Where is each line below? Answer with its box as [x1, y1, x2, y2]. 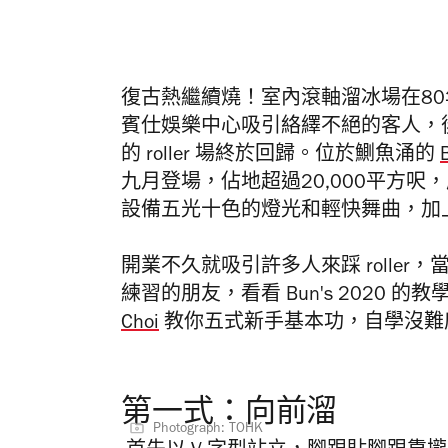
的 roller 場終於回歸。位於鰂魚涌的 [121, 146, 440, 167]
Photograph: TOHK [153, 422, 263, 437]
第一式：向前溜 [121, 399, 338, 431]
